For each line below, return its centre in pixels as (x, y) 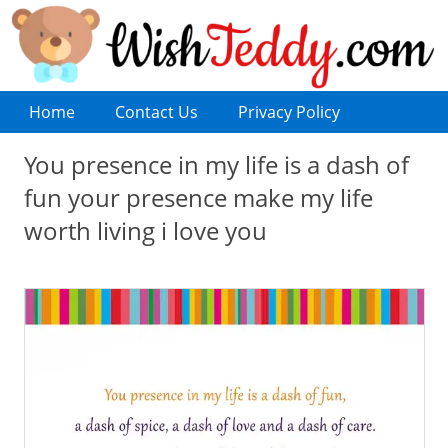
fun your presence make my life (198, 197)
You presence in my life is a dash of (216, 164)
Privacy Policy (288, 111)
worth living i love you (145, 230)
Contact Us (156, 111)
